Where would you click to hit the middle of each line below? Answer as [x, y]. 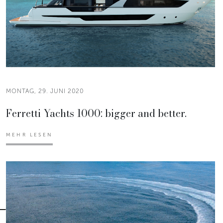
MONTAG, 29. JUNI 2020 [45, 91]
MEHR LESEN [29, 135]
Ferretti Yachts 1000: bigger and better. [96, 113]
